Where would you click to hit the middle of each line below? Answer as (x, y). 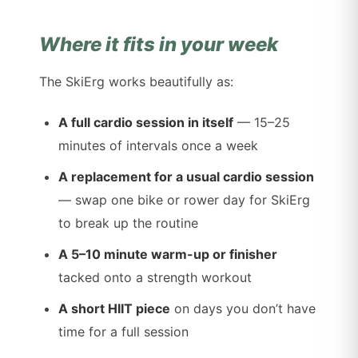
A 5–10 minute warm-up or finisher (168, 255)
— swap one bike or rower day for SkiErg (185, 200)
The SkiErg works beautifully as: (137, 82)
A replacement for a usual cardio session (187, 177)
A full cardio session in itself (146, 123)
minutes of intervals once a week (159, 146)
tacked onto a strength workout (155, 278)
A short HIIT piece (115, 309)
